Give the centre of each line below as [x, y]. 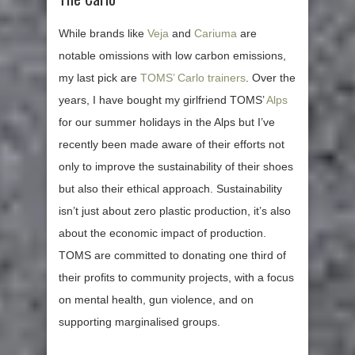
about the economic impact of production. [162, 233]
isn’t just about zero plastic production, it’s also [175, 211]
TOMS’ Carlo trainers [193, 78]
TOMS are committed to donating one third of [172, 256]
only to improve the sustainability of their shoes [176, 167]
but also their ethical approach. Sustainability [170, 189]
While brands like [103, 34]
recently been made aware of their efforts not [172, 145]
